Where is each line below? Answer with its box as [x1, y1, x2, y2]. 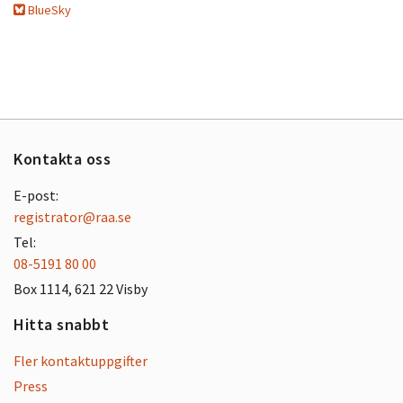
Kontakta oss [13, 148, 111, 169]
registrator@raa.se [13, 208, 131, 226]
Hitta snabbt [13, 314, 109, 335]
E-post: [13, 186, 58, 204]
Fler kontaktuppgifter [13, 352, 148, 370]
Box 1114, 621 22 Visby [13, 280, 148, 298]
